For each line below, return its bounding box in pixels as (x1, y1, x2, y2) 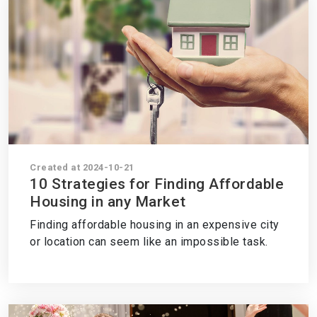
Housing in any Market (30, 193, 186, 210)
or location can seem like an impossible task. (30, 235, 268, 248)
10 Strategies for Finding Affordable (30, 175, 284, 192)
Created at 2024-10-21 (30, 162, 134, 173)
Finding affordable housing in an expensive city (30, 218, 279, 231)
